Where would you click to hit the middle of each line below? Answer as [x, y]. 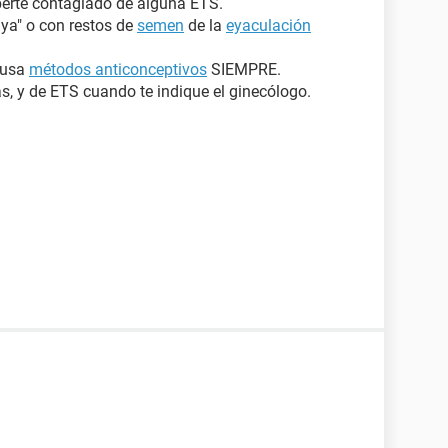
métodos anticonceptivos [118, 69]
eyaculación [268, 25]
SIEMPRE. [244, 69]
